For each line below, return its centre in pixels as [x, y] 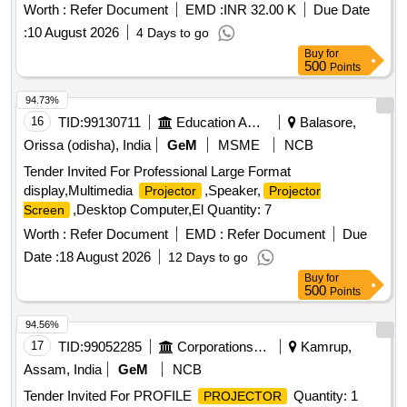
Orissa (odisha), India [87, 145]
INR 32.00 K [260, 10]
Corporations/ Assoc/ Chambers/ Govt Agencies [260, 347]
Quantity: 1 [324, 396]
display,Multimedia [80, 191]
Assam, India [63, 370]
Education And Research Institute [254, 123]
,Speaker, [233, 191]
